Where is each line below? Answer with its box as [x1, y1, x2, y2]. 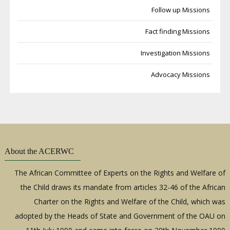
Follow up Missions [152, 5, 210, 14]
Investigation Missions [141, 48, 210, 57]
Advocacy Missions [151, 69, 210, 79]
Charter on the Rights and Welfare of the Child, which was [34, 196, 226, 206]
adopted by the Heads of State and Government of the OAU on [15, 210, 226, 221]
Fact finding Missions [146, 26, 210, 36]
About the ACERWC [5, 146, 74, 156]
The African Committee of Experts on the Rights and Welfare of [15, 167, 226, 178]
